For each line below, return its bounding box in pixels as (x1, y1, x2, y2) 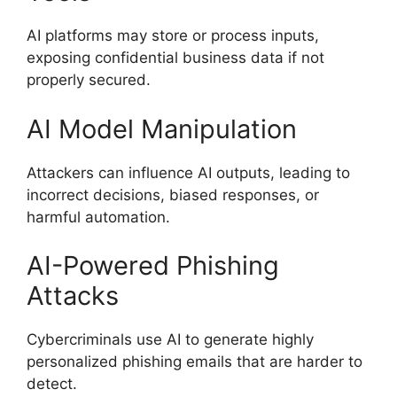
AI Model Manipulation (27, 113, 297, 144)
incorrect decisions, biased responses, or (27, 185, 319, 204)
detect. (27, 375, 77, 393)
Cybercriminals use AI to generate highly (27, 331, 314, 349)
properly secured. (27, 71, 151, 90)
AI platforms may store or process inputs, (27, 27, 319, 45)
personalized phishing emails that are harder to (27, 353, 362, 371)
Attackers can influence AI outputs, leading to (27, 163, 350, 182)
